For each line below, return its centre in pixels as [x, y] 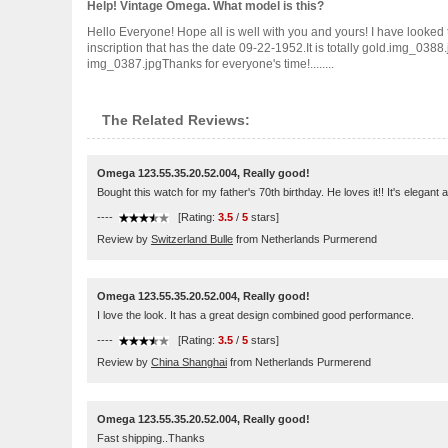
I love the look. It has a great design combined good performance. [255, 315]
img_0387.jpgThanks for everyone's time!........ [210, 64]
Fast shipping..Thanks [151, 438]
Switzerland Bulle [192, 239]
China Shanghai [189, 362]
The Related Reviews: [176, 120]
